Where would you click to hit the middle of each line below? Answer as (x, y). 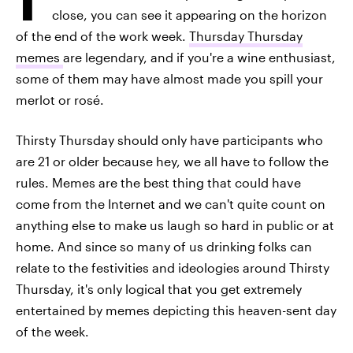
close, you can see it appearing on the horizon (190, 15)
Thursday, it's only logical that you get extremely (159, 289)
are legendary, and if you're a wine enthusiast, (199, 57)
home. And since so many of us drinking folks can (164, 246)
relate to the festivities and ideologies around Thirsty (173, 268)
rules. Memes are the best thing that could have (158, 182)
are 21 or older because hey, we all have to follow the (172, 161)
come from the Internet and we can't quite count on (171, 204)
